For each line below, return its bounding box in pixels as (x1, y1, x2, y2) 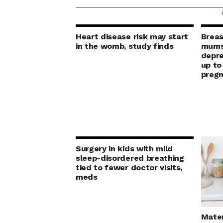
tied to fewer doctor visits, (76, 163, 183, 172)
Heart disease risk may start (76, 32, 189, 41)
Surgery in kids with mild (76, 144, 173, 153)
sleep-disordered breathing (76, 153, 184, 163)
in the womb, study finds (76, 41, 174, 51)
